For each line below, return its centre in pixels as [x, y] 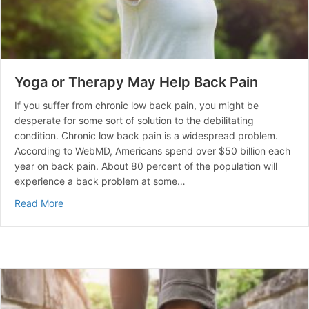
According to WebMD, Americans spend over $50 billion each [152, 151]
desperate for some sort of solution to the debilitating [134, 121]
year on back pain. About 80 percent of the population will [146, 166]
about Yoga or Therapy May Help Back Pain [161, 203]
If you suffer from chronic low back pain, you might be [137, 106]
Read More [39, 203]
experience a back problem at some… [100, 181]
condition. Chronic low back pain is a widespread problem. [146, 136]
